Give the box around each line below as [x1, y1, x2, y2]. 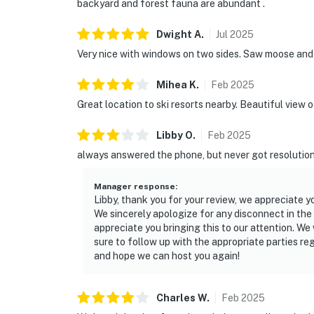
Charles [156, 292, 198, 304]
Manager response [94, 182, 175, 192]
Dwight [156, 29, 192, 41]
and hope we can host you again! [94, 250, 240, 262]
